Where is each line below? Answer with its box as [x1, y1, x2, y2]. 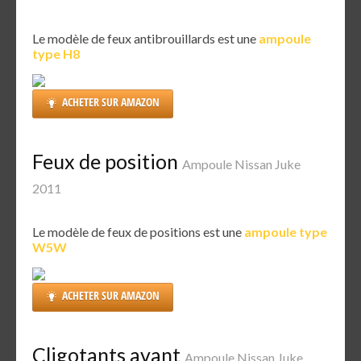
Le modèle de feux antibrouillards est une [32, 30, 259, 46]
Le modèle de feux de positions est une [32, 224, 244, 240]
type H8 [32, 45, 80, 61]
